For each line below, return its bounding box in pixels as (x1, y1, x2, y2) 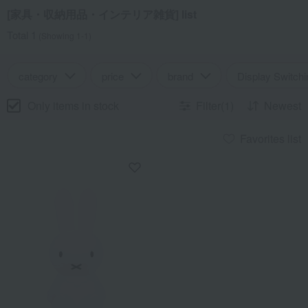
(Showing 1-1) (36, 30, 91, 41)
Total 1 (7, 27, 36, 42)
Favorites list (240, 131, 301, 146)
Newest (264, 98, 301, 113)
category (19, 69, 58, 83)
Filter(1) (196, 98, 234, 113)
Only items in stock (27, 97, 119, 113)
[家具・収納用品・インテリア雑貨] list (7, 6, 197, 22)
